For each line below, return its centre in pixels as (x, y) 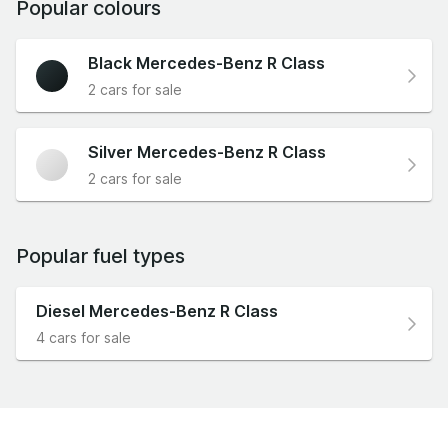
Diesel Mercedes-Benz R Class (157, 311)
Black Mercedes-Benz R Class (206, 63)
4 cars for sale (83, 338)
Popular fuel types (100, 256)
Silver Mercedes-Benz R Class (207, 152)
